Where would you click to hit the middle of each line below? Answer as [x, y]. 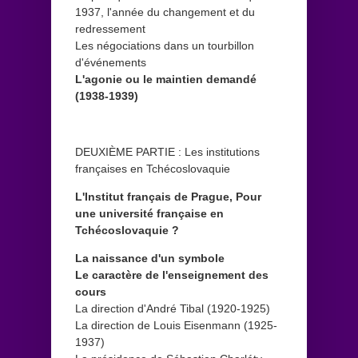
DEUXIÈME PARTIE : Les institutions [167, 151]
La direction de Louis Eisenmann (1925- [176, 325]
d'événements [111, 62]
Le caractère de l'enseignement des [172, 274]
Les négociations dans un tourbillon [165, 45]
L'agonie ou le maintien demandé [166, 79]
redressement [110, 28]
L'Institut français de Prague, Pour [168, 196]
